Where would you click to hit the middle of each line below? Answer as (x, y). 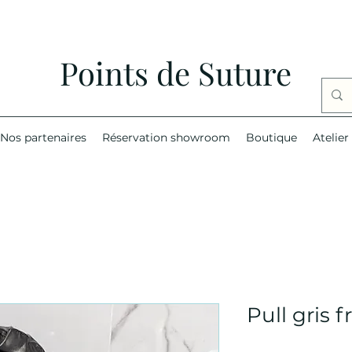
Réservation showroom (166, 137)
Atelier (330, 137)
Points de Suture (176, 73)
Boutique (271, 137)
